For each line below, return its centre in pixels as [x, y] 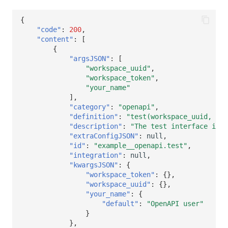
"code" [49, 29]
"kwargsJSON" [94, 165]
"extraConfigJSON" [104, 136]
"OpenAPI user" [175, 203]
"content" [55, 39]
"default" [120, 203]
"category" [90, 107]
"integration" [96, 155]
